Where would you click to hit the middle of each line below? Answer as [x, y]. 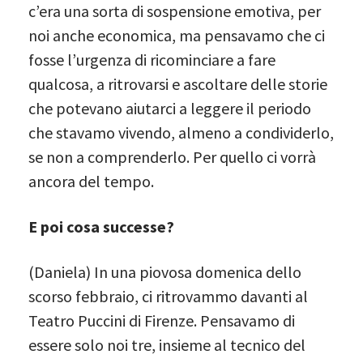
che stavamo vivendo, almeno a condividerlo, [181, 132]
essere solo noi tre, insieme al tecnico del [167, 344]
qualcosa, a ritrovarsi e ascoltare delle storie [178, 83]
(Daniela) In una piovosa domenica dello [165, 271]
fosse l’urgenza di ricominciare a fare [152, 59]
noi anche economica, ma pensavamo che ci [177, 35]
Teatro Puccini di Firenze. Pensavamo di [162, 320]
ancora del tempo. [91, 181]
